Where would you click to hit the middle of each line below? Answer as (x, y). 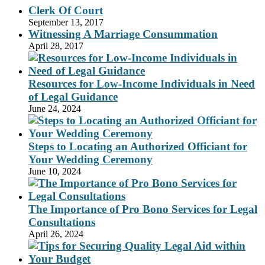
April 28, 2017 (56, 46)
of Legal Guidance (73, 96)
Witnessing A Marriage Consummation (123, 34)
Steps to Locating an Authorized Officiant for (138, 146)
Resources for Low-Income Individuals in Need (142, 83)
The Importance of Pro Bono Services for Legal (143, 209)
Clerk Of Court (66, 10)
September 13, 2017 (66, 22)
